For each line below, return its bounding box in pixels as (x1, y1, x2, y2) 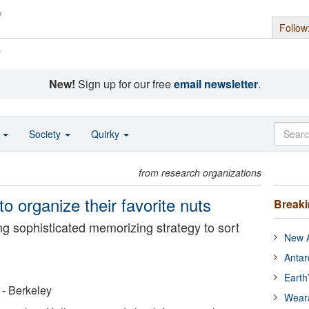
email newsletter (173, 76, 258, 92)
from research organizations (139, 166, 262, 179)
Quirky (91, 127, 122, 141)
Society (29, 127, 63, 141)
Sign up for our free (74, 76, 174, 92)
